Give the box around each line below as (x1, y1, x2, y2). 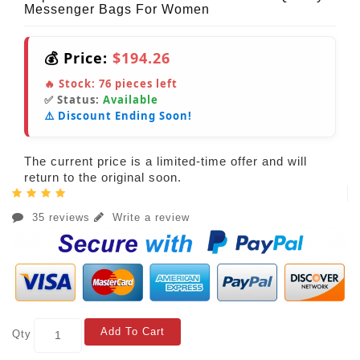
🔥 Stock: (44, 76, 99, 91)
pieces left (112, 76, 178, 91)
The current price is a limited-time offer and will (24, 153, 307, 168)
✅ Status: (44, 92, 103, 107)
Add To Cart (100, 325, 165, 337)
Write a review (108, 211, 190, 223)
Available (103, 92, 158, 107)
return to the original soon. (24, 170, 182, 184)
